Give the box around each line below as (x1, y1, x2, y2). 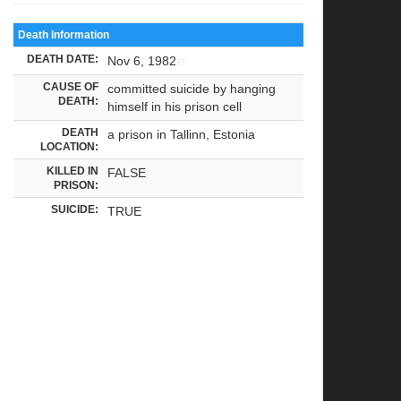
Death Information (18, 28, 110, 40)
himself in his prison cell (107, 98, 243, 114)
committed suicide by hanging (107, 81, 277, 96)
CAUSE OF (43, 80, 99, 92)
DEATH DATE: (27, 52, 99, 64)
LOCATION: (40, 140, 99, 152)
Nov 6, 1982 (107, 53, 177, 68)
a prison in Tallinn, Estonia (107, 126, 256, 141)
